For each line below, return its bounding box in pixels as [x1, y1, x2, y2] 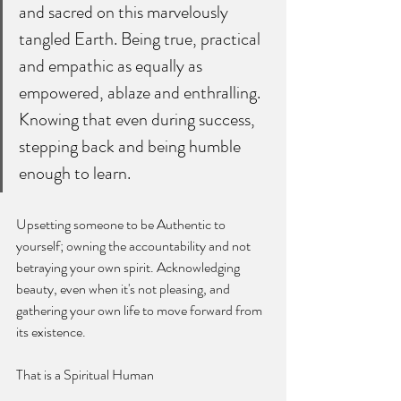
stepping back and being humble [19, 132, 244, 159]
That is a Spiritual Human [16, 363, 154, 385]
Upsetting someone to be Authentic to [16, 213, 228, 235]
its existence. [16, 320, 89, 342]
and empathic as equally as [19, 52, 206, 79]
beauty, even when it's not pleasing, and [16, 277, 233, 299]
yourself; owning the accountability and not [16, 235, 253, 256]
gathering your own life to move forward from [16, 299, 265, 320]
